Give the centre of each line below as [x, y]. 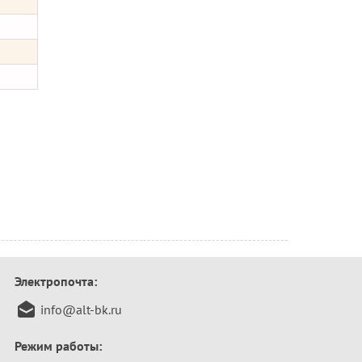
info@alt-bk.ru [81, 310]
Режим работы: [58, 346]
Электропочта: [56, 282]
